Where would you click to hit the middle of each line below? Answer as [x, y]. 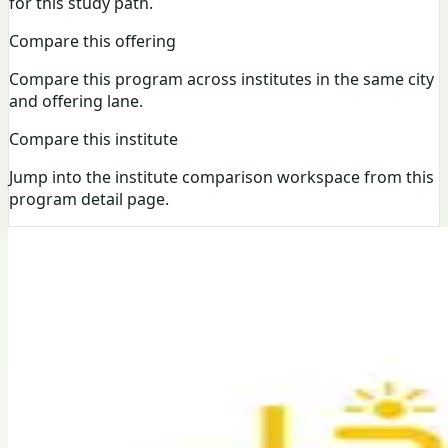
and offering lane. [76, 101]
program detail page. [89, 199]
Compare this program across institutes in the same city [221, 79]
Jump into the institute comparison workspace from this [221, 177]
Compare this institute [93, 139]
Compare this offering [92, 41]
